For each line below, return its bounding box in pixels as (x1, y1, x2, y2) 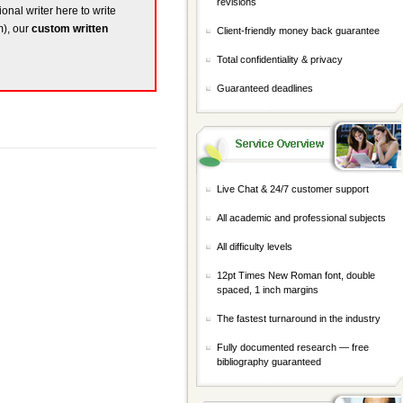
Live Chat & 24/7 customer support (217, 184, 369, 194)
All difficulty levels (217, 241, 292, 252)
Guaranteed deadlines (217, 83, 313, 94)
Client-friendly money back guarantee (217, 25, 380, 36)
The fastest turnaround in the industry (217, 313, 381, 324)
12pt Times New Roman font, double (217, 270, 375, 281)
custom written (31, 22, 108, 36)
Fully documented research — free (217, 342, 369, 353)
